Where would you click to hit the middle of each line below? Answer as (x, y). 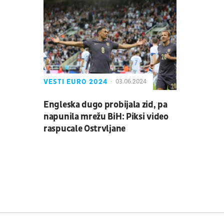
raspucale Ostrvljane (84, 129)
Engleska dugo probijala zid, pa (105, 105)
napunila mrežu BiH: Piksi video (106, 117)
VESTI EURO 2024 (75, 82)
